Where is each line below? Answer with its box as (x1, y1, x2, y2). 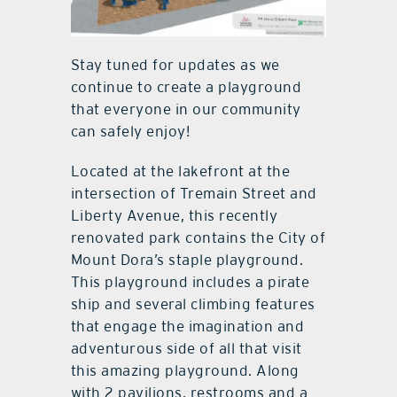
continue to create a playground (70, 77, 302, 96)
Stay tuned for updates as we (70, 55, 280, 74)
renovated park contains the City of (70, 228, 326, 246)
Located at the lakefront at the (70, 161, 291, 180)
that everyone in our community (70, 99, 301, 118)
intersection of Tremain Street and (70, 183, 317, 202)
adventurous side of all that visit (70, 339, 302, 357)
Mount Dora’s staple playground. (70, 250, 304, 269)
